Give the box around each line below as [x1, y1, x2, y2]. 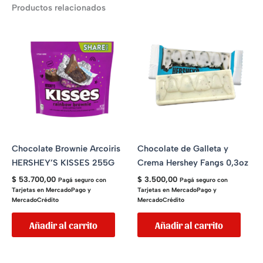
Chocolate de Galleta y [137, 143, 228, 154]
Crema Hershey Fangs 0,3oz [137, 157, 248, 168]
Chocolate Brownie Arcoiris [12, 143, 120, 154]
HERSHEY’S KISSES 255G [12, 157, 114, 168]
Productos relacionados [12, 2, 106, 14]
